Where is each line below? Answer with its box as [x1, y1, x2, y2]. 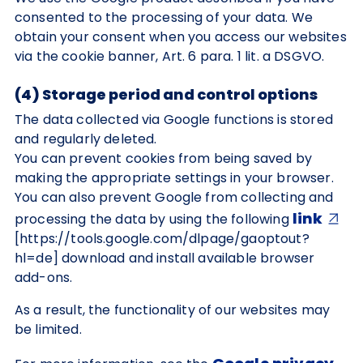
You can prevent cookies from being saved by [15, 149, 312, 168]
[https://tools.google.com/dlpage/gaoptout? [15, 229, 310, 248]
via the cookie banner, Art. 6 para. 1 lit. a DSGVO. [15, 47, 325, 66]
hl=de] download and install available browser [15, 249, 315, 267]
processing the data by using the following [15, 210, 293, 228]
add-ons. [15, 268, 73, 287]
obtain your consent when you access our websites [15, 28, 347, 46]
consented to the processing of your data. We [15, 8, 314, 27]
